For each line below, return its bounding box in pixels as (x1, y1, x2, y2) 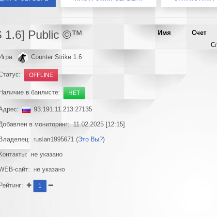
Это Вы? (78, 136, 103, 143)
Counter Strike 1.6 (29, 54, 82, 61)
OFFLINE (29, 72, 54, 78)
